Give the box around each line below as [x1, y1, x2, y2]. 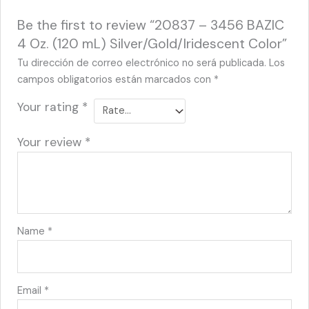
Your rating [17, 99, 83, 115]
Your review [17, 134, 86, 150]
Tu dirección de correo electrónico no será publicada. [17, 57, 267, 70]
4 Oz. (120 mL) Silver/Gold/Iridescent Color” [17, 35, 288, 53]
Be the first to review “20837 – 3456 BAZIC [17, 17, 285, 34]
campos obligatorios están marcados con [17, 73, 215, 87]
